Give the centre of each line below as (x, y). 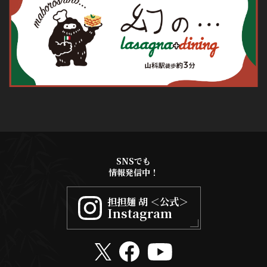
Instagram (140, 213)
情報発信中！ (133, 173)
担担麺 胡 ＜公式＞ (148, 202)
